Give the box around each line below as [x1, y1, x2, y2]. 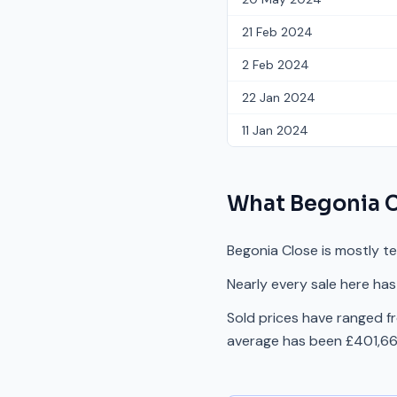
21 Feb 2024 [242, 24, 313, 40]
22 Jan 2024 [242, 90, 315, 105]
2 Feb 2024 [242, 57, 309, 73]
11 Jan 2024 [242, 122, 308, 138]
